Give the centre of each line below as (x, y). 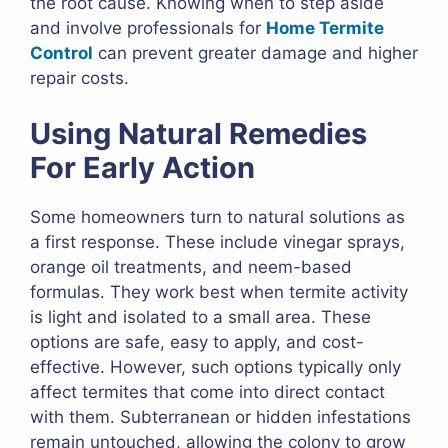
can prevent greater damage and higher (255, 53)
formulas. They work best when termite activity (219, 291)
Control (61, 53)
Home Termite (325, 28)
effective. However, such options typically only (215, 366)
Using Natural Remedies (198, 133)
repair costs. (79, 78)
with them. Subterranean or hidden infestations (220, 416)
